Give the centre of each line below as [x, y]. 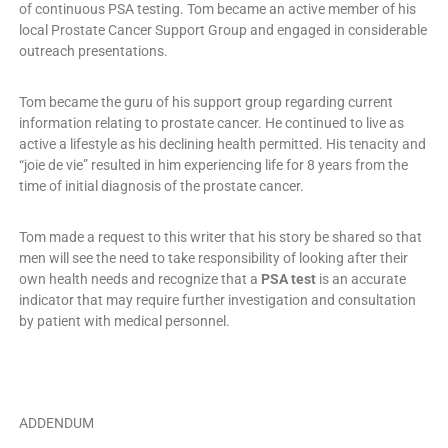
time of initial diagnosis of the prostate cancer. [161, 186]
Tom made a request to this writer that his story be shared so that [220, 237]
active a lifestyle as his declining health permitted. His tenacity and [222, 144]
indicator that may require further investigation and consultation [217, 300]
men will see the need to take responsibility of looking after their [213, 258]
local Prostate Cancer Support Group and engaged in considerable [222, 30]
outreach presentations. [93, 51]
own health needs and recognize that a [138, 279]
